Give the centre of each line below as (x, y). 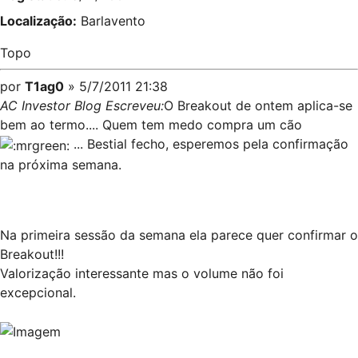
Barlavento (111, 21)
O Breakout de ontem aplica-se (258, 105)
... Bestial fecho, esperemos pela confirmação (209, 144)
